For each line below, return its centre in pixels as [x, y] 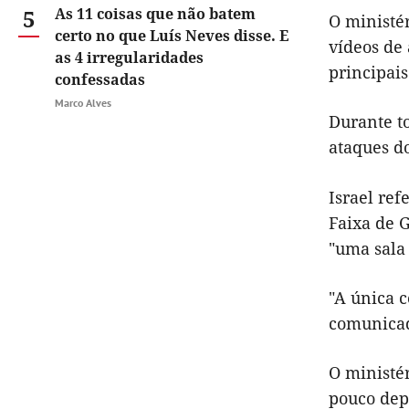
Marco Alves [83, 103]
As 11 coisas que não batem [155, 14]
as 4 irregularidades [129, 58]
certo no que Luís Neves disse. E [172, 36]
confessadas [100, 79]
